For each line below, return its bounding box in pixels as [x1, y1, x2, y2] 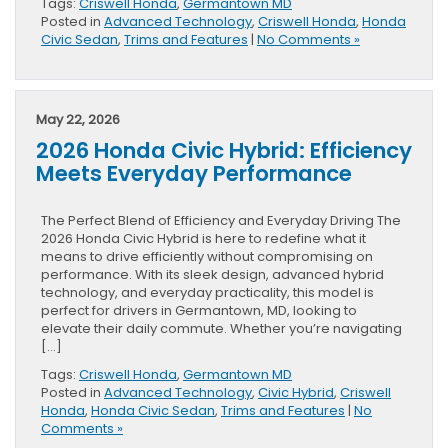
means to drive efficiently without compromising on [41, 247, 373, 267]
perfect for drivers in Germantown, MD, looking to [41, 301, 357, 321]
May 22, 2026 [36, 110, 120, 130]
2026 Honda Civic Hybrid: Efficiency [36, 135, 412, 167]
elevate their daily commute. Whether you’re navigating [41, 319, 402, 339]
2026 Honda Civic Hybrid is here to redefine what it [41, 229, 366, 249]
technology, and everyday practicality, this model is [41, 283, 374, 303]
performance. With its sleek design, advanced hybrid [41, 265, 384, 285]
